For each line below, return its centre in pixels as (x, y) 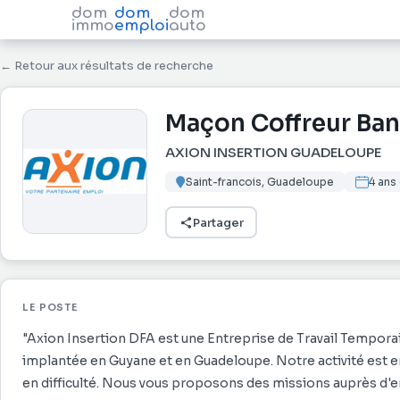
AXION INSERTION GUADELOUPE (273, 152)
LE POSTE (51, 307)
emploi (142, 25)
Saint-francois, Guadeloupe (260, 182)
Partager (218, 222)
